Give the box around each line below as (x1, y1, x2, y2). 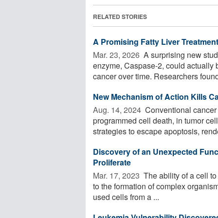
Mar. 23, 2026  (93, 49, 142, 60)
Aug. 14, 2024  (93, 104, 143, 115)
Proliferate (93, 156, 131, 168)
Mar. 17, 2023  (93, 169, 142, 181)
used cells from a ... (93, 191, 159, 202)
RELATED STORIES (93, 12, 147, 21)
